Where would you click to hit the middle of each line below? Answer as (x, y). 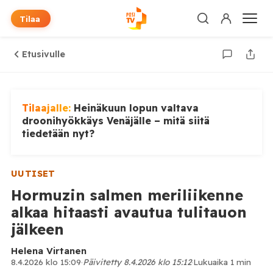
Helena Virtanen (48, 251)
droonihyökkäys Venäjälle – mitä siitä (115, 121)
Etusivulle (43, 54)
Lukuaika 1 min (222, 262)
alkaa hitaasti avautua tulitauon (129, 212)
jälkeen (37, 229)
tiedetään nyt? (58, 133)
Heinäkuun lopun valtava (136, 108)
